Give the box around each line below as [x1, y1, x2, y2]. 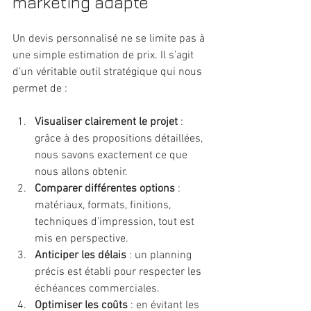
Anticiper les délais [35, 248, 126, 262]
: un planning [126, 248, 194, 262]
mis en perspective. [35, 231, 128, 246]
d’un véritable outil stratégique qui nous [12, 65, 205, 79]
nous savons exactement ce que [35, 148, 190, 162]
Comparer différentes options [35, 181, 175, 196]
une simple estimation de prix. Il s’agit [12, 48, 196, 62]
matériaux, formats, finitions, [35, 198, 174, 212]
